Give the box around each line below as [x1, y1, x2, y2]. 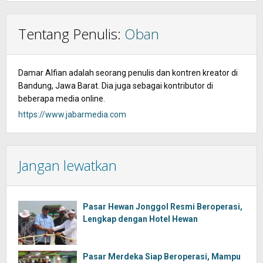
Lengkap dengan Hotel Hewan [83, 214, 198, 224]
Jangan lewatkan [18, 156, 117, 175]
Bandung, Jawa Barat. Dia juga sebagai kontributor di [18, 81, 213, 90]
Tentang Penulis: [18, 24, 124, 43]
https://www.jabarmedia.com [18, 110, 126, 119]
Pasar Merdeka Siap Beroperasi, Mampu [83, 252, 241, 261]
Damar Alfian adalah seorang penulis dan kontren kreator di [18, 68, 238, 77]
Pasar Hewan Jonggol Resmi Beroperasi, [83, 202, 242, 211]
